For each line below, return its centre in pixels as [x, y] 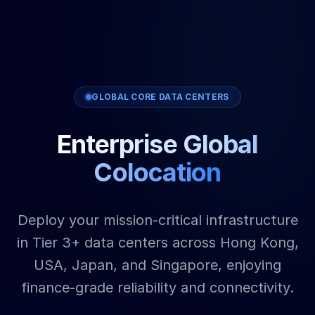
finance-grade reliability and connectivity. [157, 287]
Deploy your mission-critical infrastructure [157, 220]
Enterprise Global [157, 144]
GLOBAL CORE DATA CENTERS [160, 96]
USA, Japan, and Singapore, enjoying [157, 265]
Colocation [157, 172]
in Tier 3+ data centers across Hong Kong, [157, 242]
